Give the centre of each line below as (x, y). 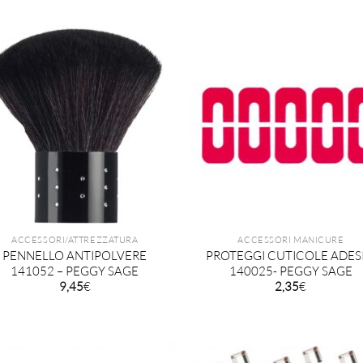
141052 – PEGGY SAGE (75, 271)
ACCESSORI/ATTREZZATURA (75, 239)
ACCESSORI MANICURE (291, 239)
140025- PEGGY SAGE (290, 271)
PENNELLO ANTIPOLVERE (75, 255)
